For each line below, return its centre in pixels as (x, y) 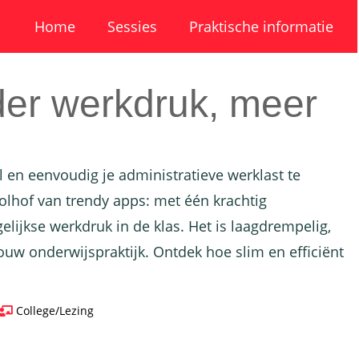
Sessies (132, 26)
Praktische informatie (261, 26)
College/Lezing (55, 311)
